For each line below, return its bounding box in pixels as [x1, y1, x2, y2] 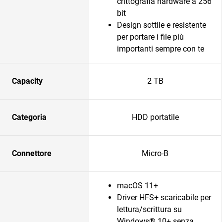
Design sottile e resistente [117, 20, 206, 30]
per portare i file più [117, 32, 184, 42]
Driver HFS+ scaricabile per [117, 193, 211, 202]
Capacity [12, 76, 43, 86]
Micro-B [142, 149, 168, 158]
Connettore [12, 149, 52, 158]
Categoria [12, 112, 47, 122]
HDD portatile [131, 112, 179, 122]
